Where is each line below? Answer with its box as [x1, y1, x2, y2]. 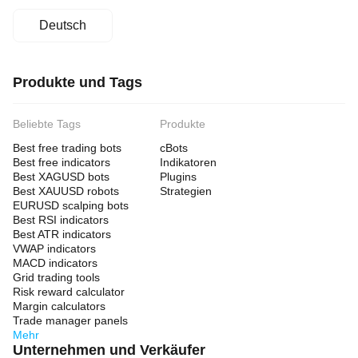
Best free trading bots [13, 141, 121, 154]
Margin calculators [13, 300, 105, 312]
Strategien [160, 185, 212, 197]
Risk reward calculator [13, 285, 125, 298]
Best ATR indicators [13, 228, 111, 241]
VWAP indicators [13, 242, 96, 255]
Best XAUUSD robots [13, 185, 119, 197]
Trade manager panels [13, 314, 128, 327]
